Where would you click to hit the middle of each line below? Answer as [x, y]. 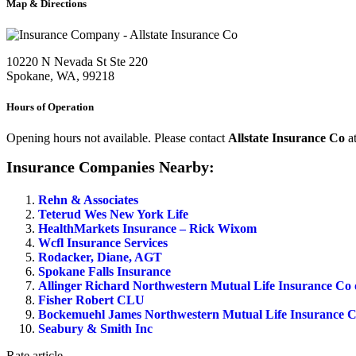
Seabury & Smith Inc [95, 329]
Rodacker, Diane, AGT [100, 257]
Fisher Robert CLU [91, 300]
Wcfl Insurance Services [103, 243]
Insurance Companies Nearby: [110, 167]
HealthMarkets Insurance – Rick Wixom [147, 229]
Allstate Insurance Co [286, 138]
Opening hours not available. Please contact [117, 138]
